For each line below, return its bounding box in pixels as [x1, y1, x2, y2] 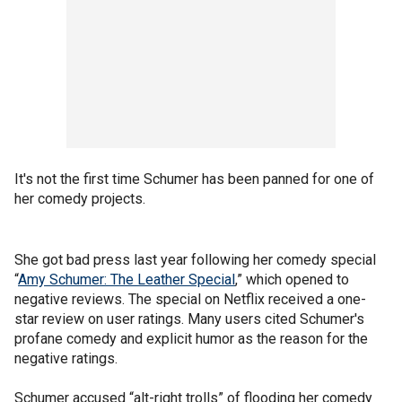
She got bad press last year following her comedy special [14, 250, 376, 268]
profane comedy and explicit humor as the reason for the [14, 329, 368, 347]
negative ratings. [14, 349, 118, 367]
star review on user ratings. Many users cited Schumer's [14, 310, 364, 328]
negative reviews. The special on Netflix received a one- [14, 290, 366, 308]
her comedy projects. [14, 189, 145, 207]
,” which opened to [235, 270, 349, 288]
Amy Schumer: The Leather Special [18, 270, 235, 288]
